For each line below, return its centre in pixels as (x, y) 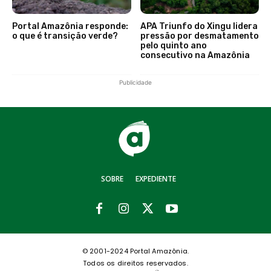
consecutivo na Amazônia (195, 55)
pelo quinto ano (173, 45)
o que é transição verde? (65, 36)
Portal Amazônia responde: (70, 26)
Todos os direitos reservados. (135, 263)
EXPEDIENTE (156, 179)
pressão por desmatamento (199, 36)
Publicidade (135, 82)
